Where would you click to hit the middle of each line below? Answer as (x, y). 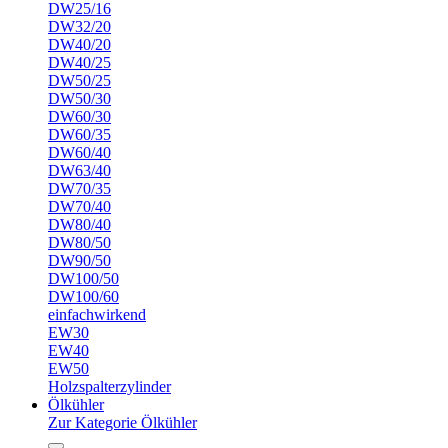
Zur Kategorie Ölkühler (122, 422)
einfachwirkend (97, 314)
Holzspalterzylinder (109, 386)
